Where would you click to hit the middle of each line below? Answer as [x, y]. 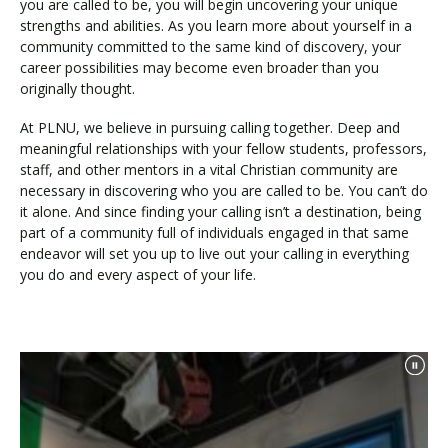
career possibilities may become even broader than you [199, 68]
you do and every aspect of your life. [138, 274]
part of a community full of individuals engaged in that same [214, 232]
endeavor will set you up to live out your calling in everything [214, 253]
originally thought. [77, 89]
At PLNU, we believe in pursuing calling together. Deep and [210, 127]
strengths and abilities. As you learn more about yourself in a [216, 26]
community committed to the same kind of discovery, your [210, 47]
